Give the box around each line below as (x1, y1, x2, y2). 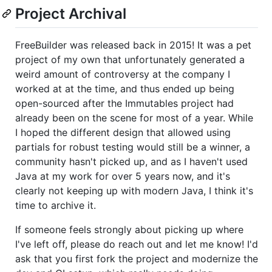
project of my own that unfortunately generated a (15, 53, 245, 66)
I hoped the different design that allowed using (15, 126, 231, 138)
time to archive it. (15, 199, 96, 211)
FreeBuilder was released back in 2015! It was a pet (15, 38, 251, 51)
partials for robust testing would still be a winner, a (15, 140, 250, 153)
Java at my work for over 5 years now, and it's (15, 169, 230, 182)
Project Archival (15, 4, 126, 22)
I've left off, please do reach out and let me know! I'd (15, 237, 258, 250)
